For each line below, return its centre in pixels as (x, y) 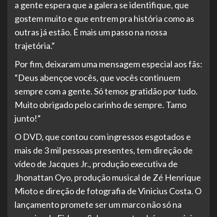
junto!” (28, 118)
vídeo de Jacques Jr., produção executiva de (96, 164)
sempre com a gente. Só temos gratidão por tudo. (106, 91)
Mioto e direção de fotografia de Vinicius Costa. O (108, 191)
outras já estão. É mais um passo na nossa (91, 32)
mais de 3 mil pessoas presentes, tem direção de (104, 150)
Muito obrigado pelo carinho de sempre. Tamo (101, 105)
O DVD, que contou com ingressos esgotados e (103, 137)
